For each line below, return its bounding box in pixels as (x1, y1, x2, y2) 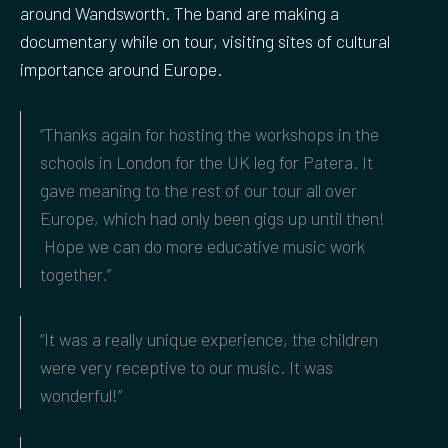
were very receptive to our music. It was (40, 356, 333, 379)
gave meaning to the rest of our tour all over (40, 178, 357, 201)
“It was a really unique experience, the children (40, 328, 378, 351)
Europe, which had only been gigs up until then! (40, 206, 385, 229)
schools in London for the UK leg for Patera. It (40, 150, 373, 173)
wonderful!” (40, 384, 122, 407)
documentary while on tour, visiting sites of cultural (20, 29, 390, 52)
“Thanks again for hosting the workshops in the (40, 122, 379, 145)
